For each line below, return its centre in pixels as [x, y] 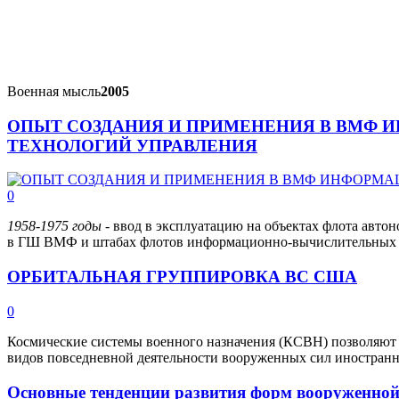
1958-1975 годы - [60, 226]
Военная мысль [54, 91]
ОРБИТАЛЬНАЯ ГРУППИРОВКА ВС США [182, 277]
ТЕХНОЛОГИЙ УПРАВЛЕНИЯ [132, 145]
